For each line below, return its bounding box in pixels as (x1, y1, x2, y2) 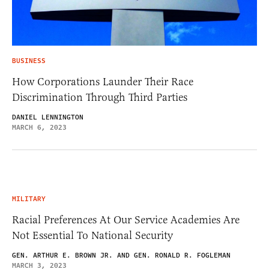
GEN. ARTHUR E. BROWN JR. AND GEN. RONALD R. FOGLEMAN (12, 250, 231, 261)
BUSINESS (12, 55, 46, 66)
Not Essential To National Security (12, 228, 173, 242)
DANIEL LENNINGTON (12, 112, 83, 122)
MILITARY (12, 193, 46, 204)
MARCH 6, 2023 (12, 122, 67, 133)
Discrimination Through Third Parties (12, 90, 187, 104)
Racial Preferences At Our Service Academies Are (12, 213, 240, 226)
